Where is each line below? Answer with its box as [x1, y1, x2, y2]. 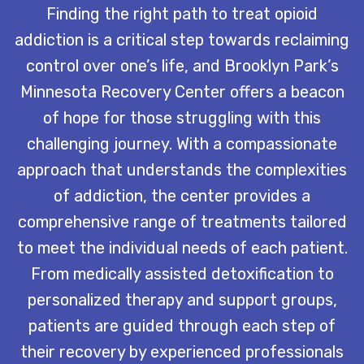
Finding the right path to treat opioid [46, 3, 318, 24]
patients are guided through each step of [28, 315, 336, 336]
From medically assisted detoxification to [30, 263, 334, 284]
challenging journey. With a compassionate [27, 133, 337, 154]
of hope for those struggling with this [43, 107, 321, 128]
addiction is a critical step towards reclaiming [15, 29, 349, 50]
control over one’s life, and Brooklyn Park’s [25, 55, 339, 76]
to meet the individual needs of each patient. [16, 237, 348, 258]
